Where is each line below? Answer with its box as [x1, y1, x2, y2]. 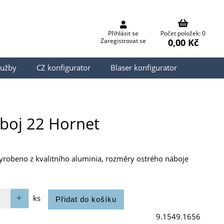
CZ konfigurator [36, 62, 90, 73]
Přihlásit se [107, 29, 138, 38]
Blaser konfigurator [110, 62, 177, 73]
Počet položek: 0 [160, 29, 205, 38]
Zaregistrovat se [100, 36, 146, 45]
